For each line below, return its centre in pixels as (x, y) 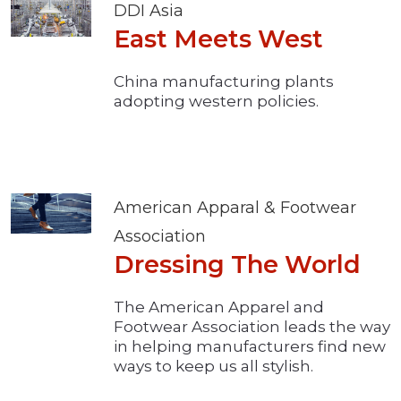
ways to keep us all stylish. (213, 367)
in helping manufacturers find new (250, 347)
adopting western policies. (216, 102)
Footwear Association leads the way (252, 327)
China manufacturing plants (224, 82)
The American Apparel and (219, 307)
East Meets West (218, 39)
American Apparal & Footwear (235, 208)
